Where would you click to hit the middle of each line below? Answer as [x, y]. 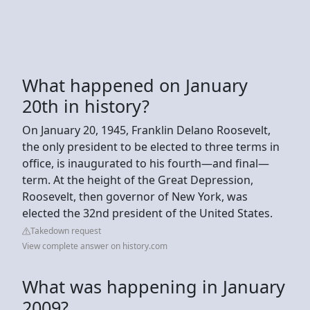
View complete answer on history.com [95, 246]
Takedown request [66, 230]
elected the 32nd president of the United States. [147, 213]
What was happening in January [154, 286]
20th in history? [86, 106]
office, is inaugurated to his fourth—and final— [146, 163]
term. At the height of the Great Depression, [138, 180]
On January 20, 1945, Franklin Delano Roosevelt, [146, 130]
